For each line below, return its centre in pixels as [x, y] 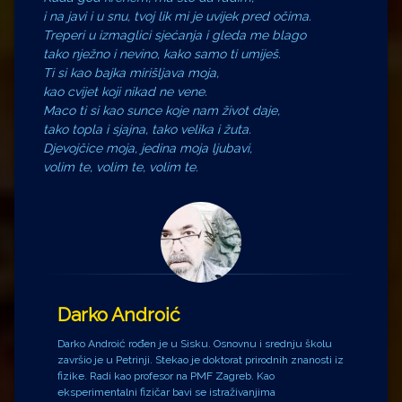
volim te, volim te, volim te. [121, 166]
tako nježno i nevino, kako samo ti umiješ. [162, 53]
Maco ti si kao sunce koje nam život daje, [162, 110]
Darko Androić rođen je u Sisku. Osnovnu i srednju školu [195, 343]
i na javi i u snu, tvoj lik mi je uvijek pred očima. [177, 16]
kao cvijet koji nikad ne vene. [125, 91]
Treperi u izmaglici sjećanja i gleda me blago [175, 35]
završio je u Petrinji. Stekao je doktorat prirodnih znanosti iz [201, 359]
